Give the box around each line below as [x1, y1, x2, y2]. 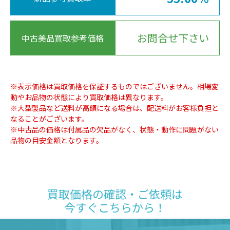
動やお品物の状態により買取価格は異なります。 [10, 91, 168, 102]
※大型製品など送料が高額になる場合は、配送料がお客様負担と [10, 102, 219, 113]
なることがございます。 [10, 113, 89, 124]
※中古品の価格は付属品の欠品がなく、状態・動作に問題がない [10, 124, 219, 135]
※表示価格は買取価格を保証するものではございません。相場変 [10, 81, 219, 91]
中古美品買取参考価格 [22, 31, 104, 44]
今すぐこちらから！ [64, 198, 166, 215]
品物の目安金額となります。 [10, 135, 103, 145]
